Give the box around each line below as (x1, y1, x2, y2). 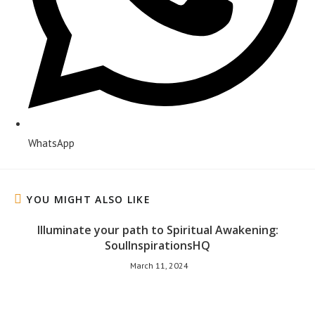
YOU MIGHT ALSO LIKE (27, 192, 151, 206)
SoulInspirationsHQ (105, 237, 210, 253)
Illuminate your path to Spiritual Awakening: (37, 221, 278, 238)
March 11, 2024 (130, 259, 188, 271)
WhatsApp (28, 136, 75, 150)
